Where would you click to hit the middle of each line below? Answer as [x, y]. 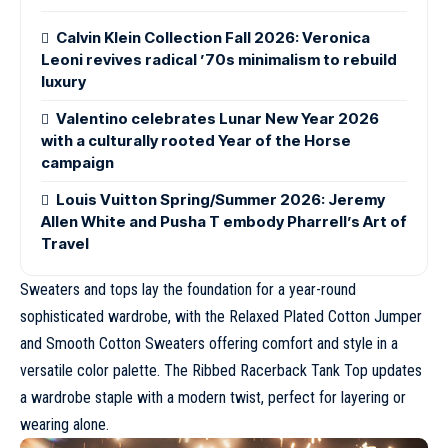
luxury [63, 81]
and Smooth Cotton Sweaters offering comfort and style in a [209, 343]
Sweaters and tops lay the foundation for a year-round [188, 289]
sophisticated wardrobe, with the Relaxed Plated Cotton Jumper [221, 316]
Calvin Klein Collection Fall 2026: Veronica [213, 37]
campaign [77, 162]
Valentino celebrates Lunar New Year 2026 [218, 118]
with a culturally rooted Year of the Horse [196, 140]
